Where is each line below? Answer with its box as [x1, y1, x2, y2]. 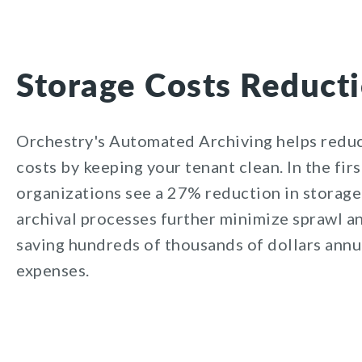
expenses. [16, 259, 90, 280]
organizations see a [16, 182, 167, 202]
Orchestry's [16, 130, 106, 150]
